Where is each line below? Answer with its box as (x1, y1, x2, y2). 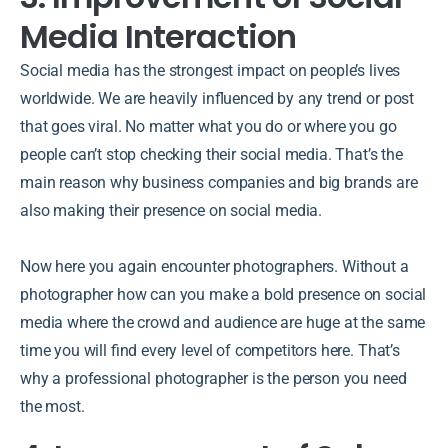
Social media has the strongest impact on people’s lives (20, 60, 401, 80)
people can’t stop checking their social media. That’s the (20, 144, 403, 164)
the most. (20, 396, 89, 416)
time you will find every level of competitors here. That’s (20, 340, 400, 360)
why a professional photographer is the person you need (20, 368, 407, 388)
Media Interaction (20, 13, 296, 59)
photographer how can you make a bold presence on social (20, 284, 427, 304)
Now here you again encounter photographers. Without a (20, 256, 409, 276)
